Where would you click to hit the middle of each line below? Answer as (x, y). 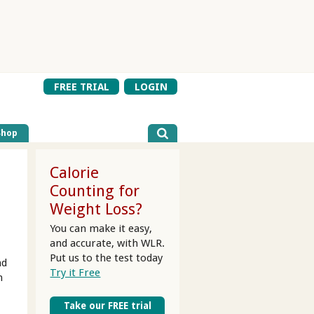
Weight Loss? (96, 209)
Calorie (75, 173)
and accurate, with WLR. (108, 243)
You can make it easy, (101, 228)
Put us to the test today (107, 258)
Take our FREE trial (107, 305)
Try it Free (75, 272)
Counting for (95, 191)
